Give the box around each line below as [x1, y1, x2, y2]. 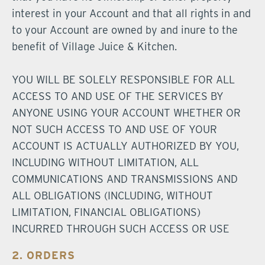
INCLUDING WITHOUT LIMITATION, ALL [12, 156, 199, 169]
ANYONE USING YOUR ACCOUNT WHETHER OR [12, 106, 241, 119]
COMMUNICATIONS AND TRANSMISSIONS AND [12, 173, 238, 185]
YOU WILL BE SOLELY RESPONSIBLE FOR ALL [12, 73, 235, 86]
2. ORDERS [12, 249, 75, 261]
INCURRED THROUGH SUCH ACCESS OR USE [12, 222, 230, 235]
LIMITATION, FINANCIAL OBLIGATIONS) [12, 206, 201, 218]
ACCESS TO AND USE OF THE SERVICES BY [12, 90, 224, 102]
